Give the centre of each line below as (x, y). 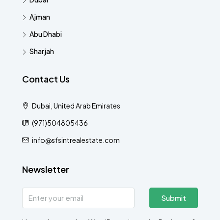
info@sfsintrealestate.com (76, 140)
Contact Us (46, 79)
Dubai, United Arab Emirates (76, 105)
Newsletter (46, 169)
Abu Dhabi (46, 34)
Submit (173, 197)
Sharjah (42, 51)
